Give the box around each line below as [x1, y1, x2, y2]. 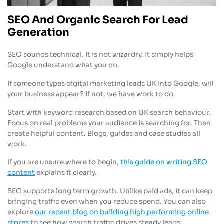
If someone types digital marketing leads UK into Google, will [7, 79, 214, 88]
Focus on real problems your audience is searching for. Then [7, 118, 211, 127]
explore [7, 208, 35, 217]
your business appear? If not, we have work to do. [7, 89, 175, 98]
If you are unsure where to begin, [7, 158, 120, 167]
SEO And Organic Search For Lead [7, 13, 188, 26]
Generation [7, 25, 69, 39]
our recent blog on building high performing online [35, 208, 209, 217]
